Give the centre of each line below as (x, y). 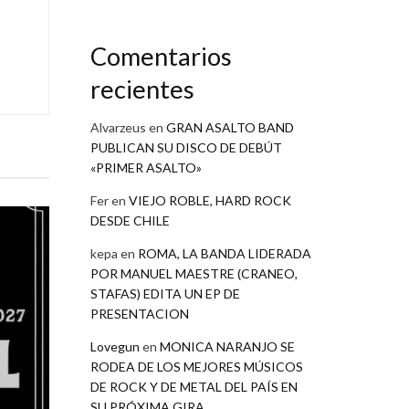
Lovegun (115, 347)
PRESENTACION (139, 314)
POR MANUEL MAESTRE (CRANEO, (194, 274)
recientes (142, 89)
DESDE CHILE (130, 221)
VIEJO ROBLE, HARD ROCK (210, 201)
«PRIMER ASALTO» (146, 168)
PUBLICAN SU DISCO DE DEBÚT (186, 148)
